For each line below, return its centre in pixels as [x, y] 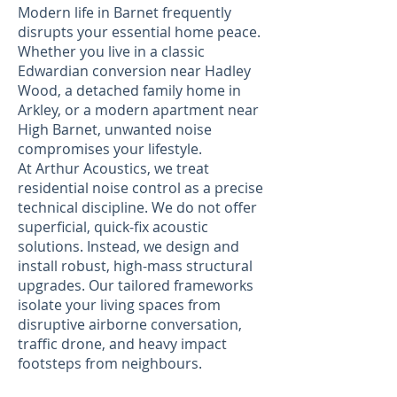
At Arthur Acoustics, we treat [113, 168]
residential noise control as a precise [140, 188]
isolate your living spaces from [119, 305]
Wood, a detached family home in [129, 90]
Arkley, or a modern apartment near [138, 110]
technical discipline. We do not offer [137, 207]
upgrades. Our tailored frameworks [136, 285]
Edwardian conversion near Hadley [134, 71]
